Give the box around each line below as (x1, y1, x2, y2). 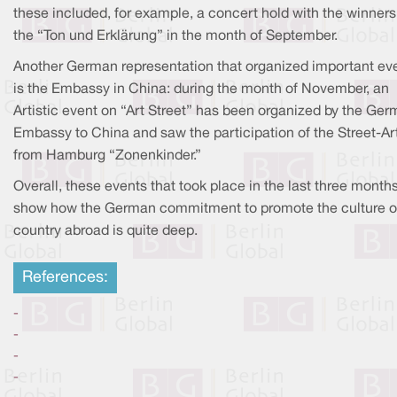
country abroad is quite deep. (13, 224, 198, 237)
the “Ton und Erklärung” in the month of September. (13, 29, 338, 43)
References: (22, 269, 108, 285)
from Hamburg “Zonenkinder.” (13, 149, 201, 162)
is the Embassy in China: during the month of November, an (13, 82, 389, 96)
